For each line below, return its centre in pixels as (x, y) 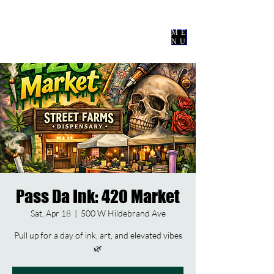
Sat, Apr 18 (50, 213)
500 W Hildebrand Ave (123, 213)
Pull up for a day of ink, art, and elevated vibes (98, 235)
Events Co (79, 28)
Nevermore (83, 13)
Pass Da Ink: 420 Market (98, 196)
